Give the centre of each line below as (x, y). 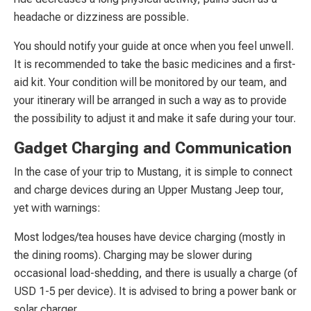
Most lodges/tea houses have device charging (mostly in (150, 237)
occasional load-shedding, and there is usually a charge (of (155, 273)
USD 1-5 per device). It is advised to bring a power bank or (155, 291)
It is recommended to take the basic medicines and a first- (155, 64)
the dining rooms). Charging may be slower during (133, 255)
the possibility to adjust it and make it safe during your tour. (155, 118)
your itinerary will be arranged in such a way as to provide (150, 100)
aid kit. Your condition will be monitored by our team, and (150, 82)
